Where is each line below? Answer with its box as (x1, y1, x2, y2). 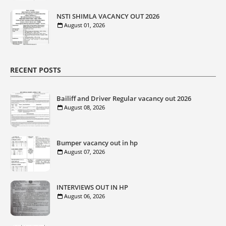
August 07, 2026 (64, 147, 105, 155)
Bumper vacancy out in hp (56, 138, 138, 147)
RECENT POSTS (10, 65, 61, 75)
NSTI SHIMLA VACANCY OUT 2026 (56, 11, 159, 21)
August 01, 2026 (64, 21, 105, 29)
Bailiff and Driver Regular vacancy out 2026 (56, 93, 191, 103)
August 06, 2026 (64, 192, 105, 200)
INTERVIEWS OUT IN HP (56, 182, 128, 192)
